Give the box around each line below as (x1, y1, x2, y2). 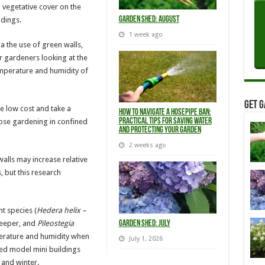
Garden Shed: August (118, 15, 179, 24)
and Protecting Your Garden (118, 126, 201, 135)
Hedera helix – (36, 205, 86, 215)
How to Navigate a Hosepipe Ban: (118, 108, 211, 118)
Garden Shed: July (118, 219, 170, 229)
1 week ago (128, 30, 163, 38)
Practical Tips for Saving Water (118, 117, 212, 127)
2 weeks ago (128, 141, 166, 150)
